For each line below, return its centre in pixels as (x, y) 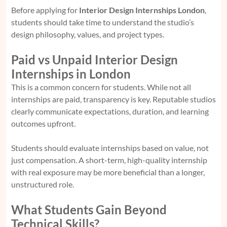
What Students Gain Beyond (89, 209)
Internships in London (71, 73)
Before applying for (45, 10)
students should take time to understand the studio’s (103, 22)
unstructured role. (43, 184)
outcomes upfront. (43, 123)
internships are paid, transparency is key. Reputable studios (113, 99)
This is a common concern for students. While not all (101, 87)
